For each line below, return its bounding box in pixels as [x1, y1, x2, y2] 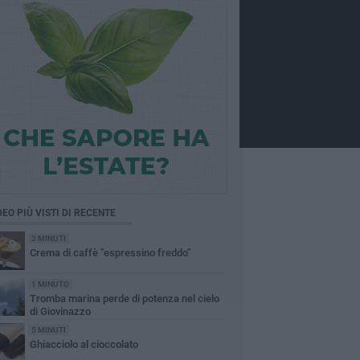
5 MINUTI [31, 325, 66, 334]
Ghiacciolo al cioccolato [29, 338, 138, 350]
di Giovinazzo [29, 305, 91, 317]
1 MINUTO [31, 280, 69, 288]
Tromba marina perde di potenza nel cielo [29, 292, 219, 305]
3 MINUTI [31, 234, 66, 243]
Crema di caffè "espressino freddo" [29, 247, 190, 259]
